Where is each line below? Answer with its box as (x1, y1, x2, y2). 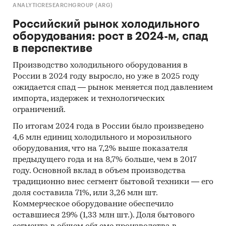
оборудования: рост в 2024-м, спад (13, 31, 208, 42)
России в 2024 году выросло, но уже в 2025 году (13, 73, 199, 81)
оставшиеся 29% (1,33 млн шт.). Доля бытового (13, 211, 195, 219)
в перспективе (13, 43, 92, 54)
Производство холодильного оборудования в (13, 62, 188, 70)
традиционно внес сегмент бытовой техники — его (13, 178, 213, 186)
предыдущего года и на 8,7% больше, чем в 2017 (13, 156, 197, 164)
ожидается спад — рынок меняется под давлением (13, 84, 213, 92)
